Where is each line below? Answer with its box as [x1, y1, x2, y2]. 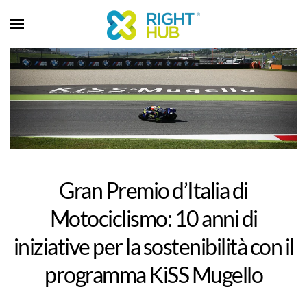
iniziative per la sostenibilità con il [13, 232, 294, 260]
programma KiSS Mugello [45, 260, 262, 288]
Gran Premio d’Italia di [59, 176, 248, 204]
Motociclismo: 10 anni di [49, 204, 258, 232]
